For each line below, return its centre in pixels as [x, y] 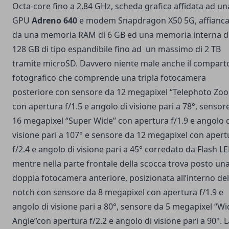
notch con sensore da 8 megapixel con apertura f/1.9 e [118, 192]
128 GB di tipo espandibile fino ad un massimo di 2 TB [117, 49]
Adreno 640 [54, 21]
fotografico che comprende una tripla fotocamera [109, 78]
